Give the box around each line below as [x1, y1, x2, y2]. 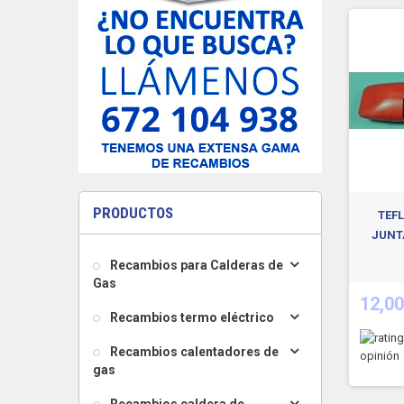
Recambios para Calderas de [107, 258, 283, 272]
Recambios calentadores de [107, 344, 279, 359]
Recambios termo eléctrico [107, 310, 274, 325]
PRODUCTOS [93, 204, 173, 222]
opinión [360, 349, 399, 363]
